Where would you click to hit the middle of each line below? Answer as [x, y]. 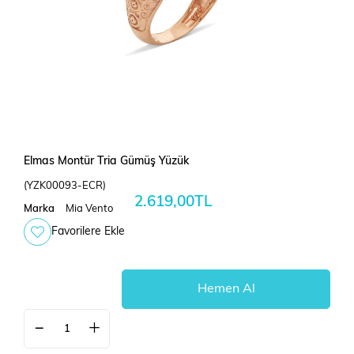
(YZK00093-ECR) [65, 186]
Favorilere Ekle [88, 232]
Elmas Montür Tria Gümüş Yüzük [106, 162]
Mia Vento [90, 209]
